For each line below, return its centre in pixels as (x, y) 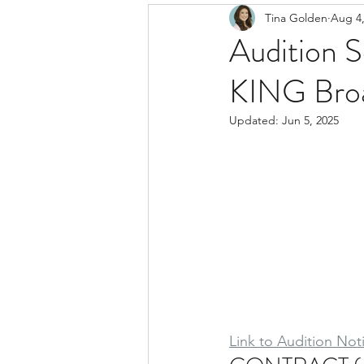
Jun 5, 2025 (310, 120)
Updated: (256, 120)
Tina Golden (296, 17)
